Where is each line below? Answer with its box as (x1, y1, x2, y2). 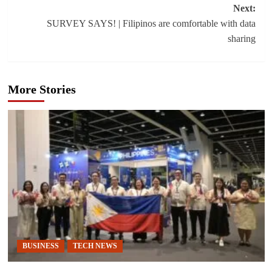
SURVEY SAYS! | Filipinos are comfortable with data (46, 18, 256, 29)
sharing (227, 33, 256, 44)
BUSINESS (22, 241, 59, 250)
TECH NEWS (72, 241, 117, 250)
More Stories (7, 82, 76, 96)
